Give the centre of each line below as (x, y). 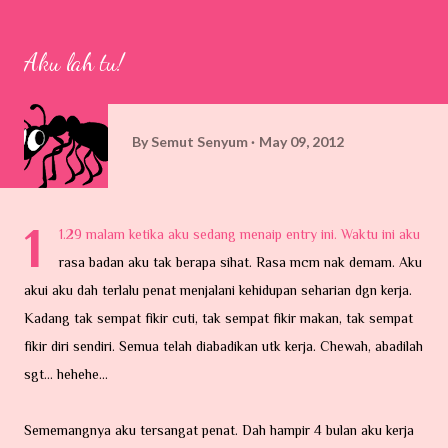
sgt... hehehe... (66, 374)
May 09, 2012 (301, 141)
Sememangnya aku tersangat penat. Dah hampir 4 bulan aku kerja (219, 430)
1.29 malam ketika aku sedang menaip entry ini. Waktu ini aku (239, 234)
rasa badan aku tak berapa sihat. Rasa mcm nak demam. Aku (240, 262)
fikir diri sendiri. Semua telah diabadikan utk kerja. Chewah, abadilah (223, 346)
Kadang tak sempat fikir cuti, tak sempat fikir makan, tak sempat (218, 318)
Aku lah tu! (74, 62)
